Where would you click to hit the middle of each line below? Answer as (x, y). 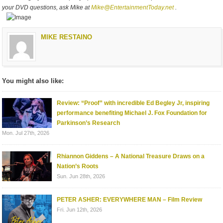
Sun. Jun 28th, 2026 (81, 176)
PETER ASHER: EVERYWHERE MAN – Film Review (130, 199)
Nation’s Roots (78, 166)
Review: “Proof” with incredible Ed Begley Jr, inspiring (133, 103)
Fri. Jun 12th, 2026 (80, 209)
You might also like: (33, 81)
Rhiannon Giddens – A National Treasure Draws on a (131, 156)
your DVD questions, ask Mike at (47, 7)
